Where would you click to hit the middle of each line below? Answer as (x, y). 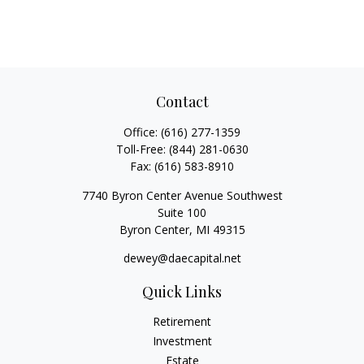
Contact (182, 102)
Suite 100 (182, 212)
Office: (142, 132)
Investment (182, 341)
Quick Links (182, 292)
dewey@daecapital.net (182, 258)
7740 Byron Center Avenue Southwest (182, 195)
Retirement (182, 321)
